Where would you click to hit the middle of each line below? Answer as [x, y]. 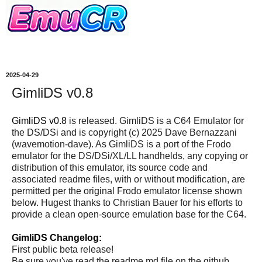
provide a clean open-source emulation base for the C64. [129, 214]
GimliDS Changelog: [57, 237]
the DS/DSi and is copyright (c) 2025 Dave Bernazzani [124, 132]
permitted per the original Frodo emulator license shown [127, 191]
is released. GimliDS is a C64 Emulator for [155, 120]
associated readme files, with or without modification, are [128, 179]
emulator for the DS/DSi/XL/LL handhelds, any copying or [130, 156]
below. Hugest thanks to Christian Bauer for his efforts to [127, 202]
